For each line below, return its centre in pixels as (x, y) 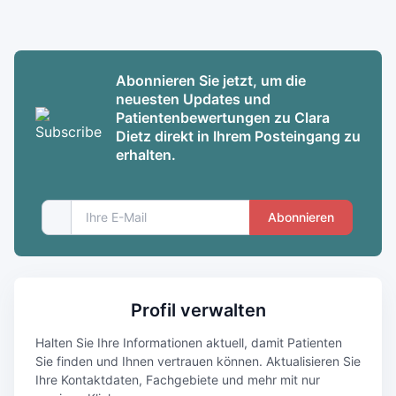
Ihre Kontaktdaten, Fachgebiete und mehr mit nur (178, 379)
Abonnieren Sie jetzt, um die (211, 80)
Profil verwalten (198, 310)
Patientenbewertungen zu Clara (223, 117)
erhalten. (146, 154)
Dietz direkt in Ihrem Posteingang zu (238, 136)
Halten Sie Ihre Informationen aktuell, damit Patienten (189, 342)
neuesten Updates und (193, 99)
